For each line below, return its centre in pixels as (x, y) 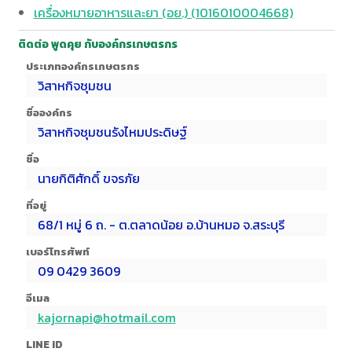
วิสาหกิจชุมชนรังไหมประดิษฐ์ (112, 132)
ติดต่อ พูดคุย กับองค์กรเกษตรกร (97, 45)
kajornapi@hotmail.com (106, 318)
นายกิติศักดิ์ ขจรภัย (88, 179)
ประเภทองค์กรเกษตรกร (82, 66)
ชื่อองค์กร (49, 113)
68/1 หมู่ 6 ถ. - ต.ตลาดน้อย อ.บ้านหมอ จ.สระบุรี (161, 225)
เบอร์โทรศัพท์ (57, 252)
